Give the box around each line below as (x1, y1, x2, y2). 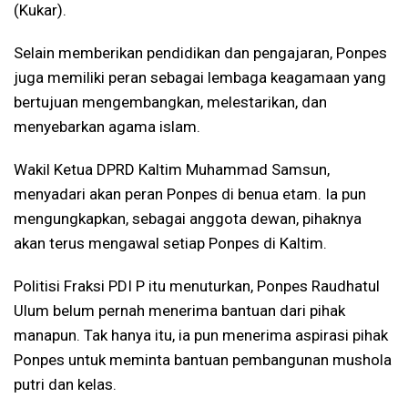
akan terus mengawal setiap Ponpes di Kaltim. (14, 233, 327, 252)
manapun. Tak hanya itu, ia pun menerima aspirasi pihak (14, 325, 388, 344)
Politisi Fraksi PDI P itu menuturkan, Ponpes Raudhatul (14, 276, 380, 295)
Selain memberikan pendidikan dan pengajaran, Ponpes (14, 43, 387, 62)
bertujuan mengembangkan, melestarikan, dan (14, 92, 327, 111)
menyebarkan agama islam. (14, 117, 200, 136)
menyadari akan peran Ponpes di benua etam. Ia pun (14, 184, 366, 203)
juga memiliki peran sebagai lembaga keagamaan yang (14, 67, 386, 87)
